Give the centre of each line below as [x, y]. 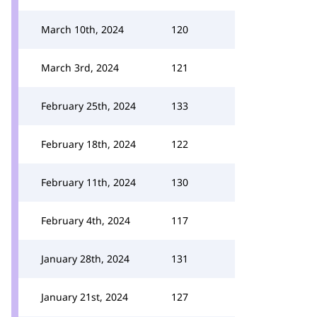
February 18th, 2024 [88, 144]
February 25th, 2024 [88, 106]
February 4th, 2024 [86, 220]
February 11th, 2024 [88, 182]
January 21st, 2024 [85, 297]
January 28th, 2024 [85, 259]
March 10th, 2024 [82, 29]
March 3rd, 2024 [80, 68]
